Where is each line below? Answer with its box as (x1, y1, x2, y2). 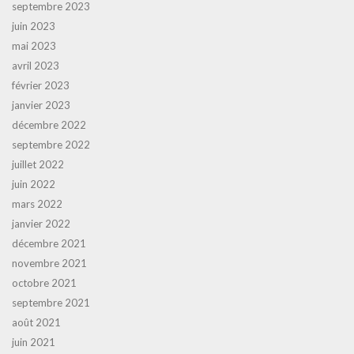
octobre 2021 (12, 277, 77, 289)
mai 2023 (12, 40, 56, 52)
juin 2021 (12, 336, 55, 348)
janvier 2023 (12, 99, 70, 111)
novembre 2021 (12, 257, 87, 269)
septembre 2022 (12, 138, 90, 151)
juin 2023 (12, 20, 55, 32)
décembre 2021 (12, 237, 86, 250)
